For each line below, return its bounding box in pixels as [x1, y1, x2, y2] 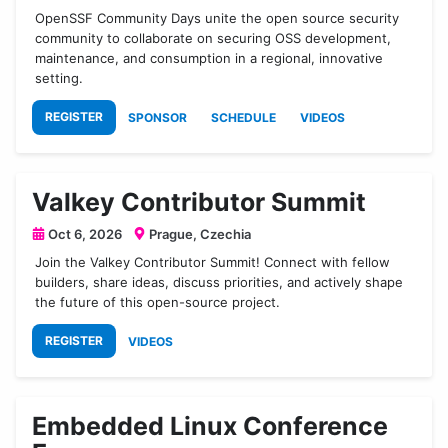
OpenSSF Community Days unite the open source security [35, 9, 400, 26]
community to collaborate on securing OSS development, [35, 29, 392, 46]
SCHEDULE [211, 109, 276, 125]
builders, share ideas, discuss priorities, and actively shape [35, 273, 404, 290]
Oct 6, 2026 [45, 225, 122, 242]
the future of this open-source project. [35, 293, 281, 310]
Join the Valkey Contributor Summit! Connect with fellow [35, 253, 391, 270]
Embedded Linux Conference [32, 410, 388, 441]
